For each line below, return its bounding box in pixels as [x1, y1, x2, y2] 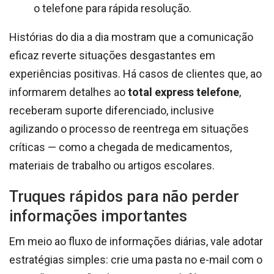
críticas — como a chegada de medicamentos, [9, 140, 232, 154]
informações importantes [9, 207, 187, 225]
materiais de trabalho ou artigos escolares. [9, 158, 215, 172]
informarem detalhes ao [9, 85, 128, 98]
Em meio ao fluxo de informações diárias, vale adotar [9, 234, 263, 248]
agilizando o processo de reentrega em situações [9, 122, 249, 135]
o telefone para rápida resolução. [34, 1, 191, 15]
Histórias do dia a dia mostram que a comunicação [9, 30, 253, 43]
